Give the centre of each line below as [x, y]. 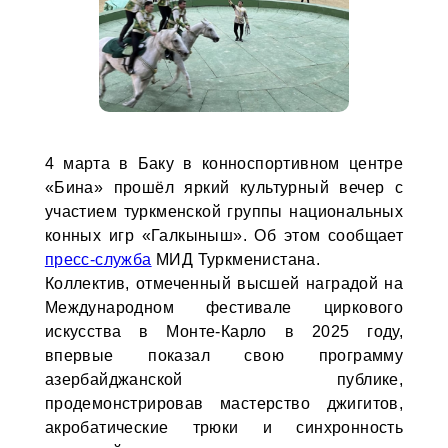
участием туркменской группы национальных [224, 211]
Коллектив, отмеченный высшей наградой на [224, 283]
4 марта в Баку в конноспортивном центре [224, 163]
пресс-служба [98, 259]
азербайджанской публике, [224, 379]
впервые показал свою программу [224, 355]
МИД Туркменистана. [236, 259]
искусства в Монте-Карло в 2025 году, [224, 331]
